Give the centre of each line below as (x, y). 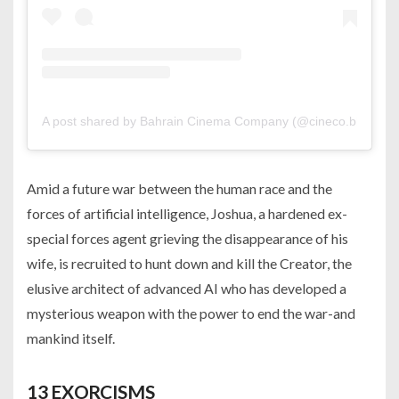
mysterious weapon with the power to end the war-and (191, 313)
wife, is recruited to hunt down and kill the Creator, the (189, 263)
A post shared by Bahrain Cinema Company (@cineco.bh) (205, 121)
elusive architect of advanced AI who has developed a (187, 288)
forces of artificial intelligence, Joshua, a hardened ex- (187, 213)
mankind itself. (71, 338)
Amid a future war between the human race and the (179, 188)
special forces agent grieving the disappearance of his (187, 238)
